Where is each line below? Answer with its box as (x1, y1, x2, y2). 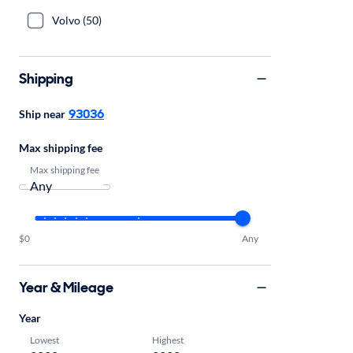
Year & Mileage (19, 277, 113, 297)
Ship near (19, 107, 65, 121)
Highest (151, 333, 184, 345)
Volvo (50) (52, 13, 102, 27)
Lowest (30, 333, 60, 345)
